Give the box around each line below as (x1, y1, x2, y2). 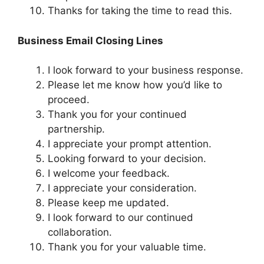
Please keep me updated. (48, 197, 169, 209)
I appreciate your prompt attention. (48, 138, 212, 150)
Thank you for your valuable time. (48, 241, 206, 253)
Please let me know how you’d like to (48, 79, 222, 91)
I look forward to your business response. (48, 64, 243, 77)
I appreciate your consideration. (48, 182, 197, 194)
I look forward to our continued (48, 212, 193, 224)
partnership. (48, 123, 105, 136)
